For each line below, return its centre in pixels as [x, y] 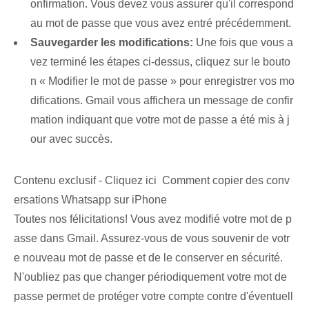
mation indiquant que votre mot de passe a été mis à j [160, 120]
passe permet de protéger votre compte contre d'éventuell [153, 297]
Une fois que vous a [243, 43]
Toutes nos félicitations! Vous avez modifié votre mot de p [153, 219]
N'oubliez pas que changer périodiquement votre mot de [150, 277]
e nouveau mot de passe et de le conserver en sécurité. [148, 258]
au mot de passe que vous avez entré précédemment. [161, 23]
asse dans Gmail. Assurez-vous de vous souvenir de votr [152, 239]
